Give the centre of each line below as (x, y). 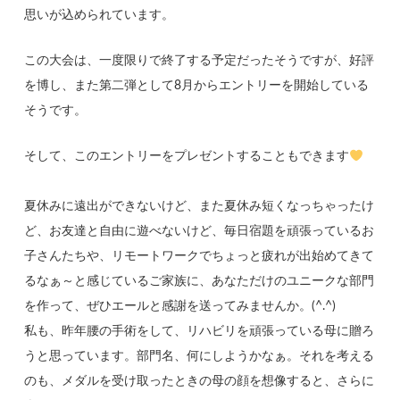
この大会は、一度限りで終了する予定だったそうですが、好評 (200, 61)
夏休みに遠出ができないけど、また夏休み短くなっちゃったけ (200, 207)
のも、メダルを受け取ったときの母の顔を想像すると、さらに (200, 382)
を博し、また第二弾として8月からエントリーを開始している (197, 86)
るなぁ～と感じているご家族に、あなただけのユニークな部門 (200, 282)
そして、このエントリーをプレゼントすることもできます (187, 157)
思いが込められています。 (100, 16)
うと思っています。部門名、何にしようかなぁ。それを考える (200, 357)
